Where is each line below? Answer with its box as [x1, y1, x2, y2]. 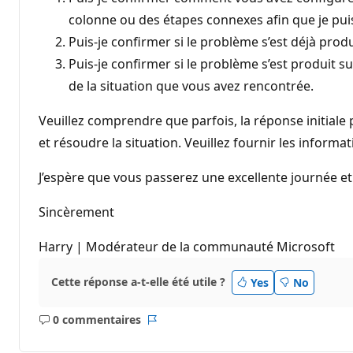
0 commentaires [52, 312, 141, 328]
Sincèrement [39, 203, 114, 221]
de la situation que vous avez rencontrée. [69, 76, 314, 95]
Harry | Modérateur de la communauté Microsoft [39, 237, 335, 255]
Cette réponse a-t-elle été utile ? [51, 274, 225, 290]
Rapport [150, 319, 195, 335]
